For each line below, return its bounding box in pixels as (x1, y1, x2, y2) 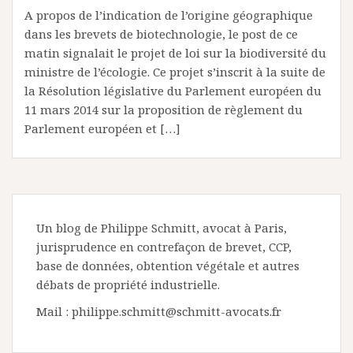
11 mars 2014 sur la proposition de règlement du (24, 102, 303, 117)
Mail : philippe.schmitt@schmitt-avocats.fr (36, 303, 281, 319)
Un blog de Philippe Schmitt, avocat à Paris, (36, 220, 287, 236)
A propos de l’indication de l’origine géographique (24, 7, 313, 23)
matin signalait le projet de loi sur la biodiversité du (24, 45, 326, 61)
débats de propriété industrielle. (36, 277, 220, 292)
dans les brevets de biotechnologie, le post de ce (24, 26, 298, 42)
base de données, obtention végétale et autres (36, 258, 299, 273)
